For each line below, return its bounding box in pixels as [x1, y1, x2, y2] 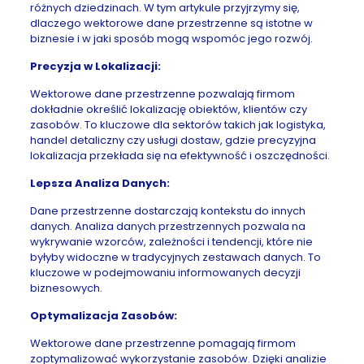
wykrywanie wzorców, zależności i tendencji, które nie [29, 234, 313, 249]
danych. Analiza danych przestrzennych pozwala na [29, 219, 305, 234]
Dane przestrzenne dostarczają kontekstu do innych [29, 203, 305, 219]
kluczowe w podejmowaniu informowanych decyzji [29, 265, 301, 280]
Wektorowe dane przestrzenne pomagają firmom [29, 336, 296, 351]
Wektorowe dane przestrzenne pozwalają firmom [29, 86, 295, 102]
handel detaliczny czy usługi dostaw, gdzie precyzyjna [29, 132, 316, 148]
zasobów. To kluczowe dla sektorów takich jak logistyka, [29, 117, 326, 132]
